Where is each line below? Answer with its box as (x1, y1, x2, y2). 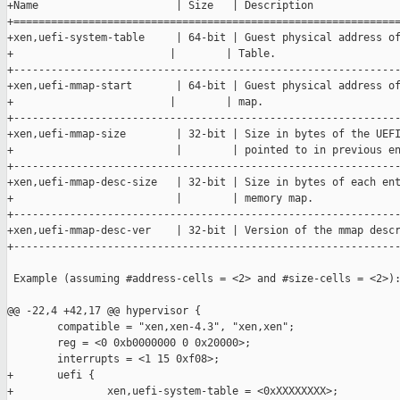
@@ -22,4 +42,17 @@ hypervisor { (7, 304, 201, 318)
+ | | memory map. (7, 192, 313, 205)
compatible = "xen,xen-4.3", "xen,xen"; (7, 321, 295, 334)
